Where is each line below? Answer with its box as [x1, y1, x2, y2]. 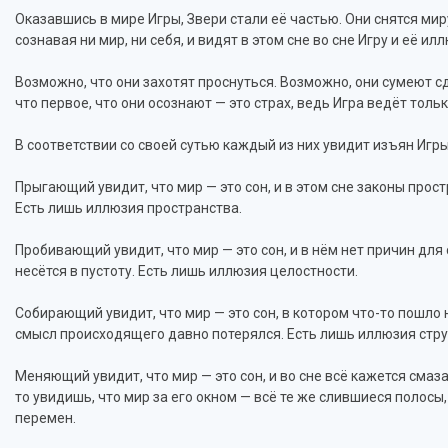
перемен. [15, 410, 76, 426]
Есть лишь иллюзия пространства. [15, 200, 242, 216]
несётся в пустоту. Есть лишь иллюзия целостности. [15, 263, 358, 279]
